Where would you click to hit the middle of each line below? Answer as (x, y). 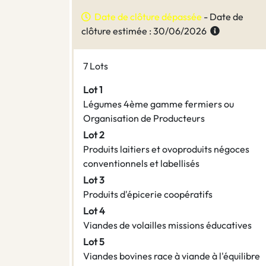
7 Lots (96, 66)
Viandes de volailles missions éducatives (167, 225)
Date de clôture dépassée (146, 17)
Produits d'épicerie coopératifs (148, 194)
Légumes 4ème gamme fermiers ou (159, 104)
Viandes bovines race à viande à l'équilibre (172, 256)
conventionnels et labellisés (141, 164)
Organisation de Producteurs (144, 118)
